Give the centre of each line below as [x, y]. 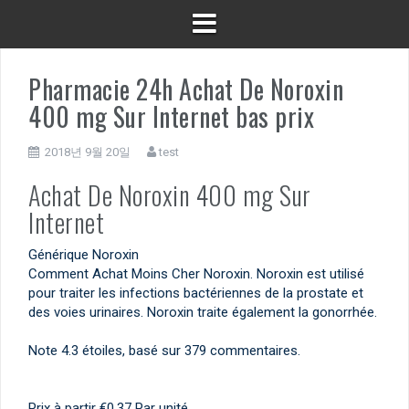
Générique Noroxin [84, 254]
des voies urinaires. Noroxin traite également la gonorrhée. [203, 312]
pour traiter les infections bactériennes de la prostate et [196, 293]
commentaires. [253, 350]
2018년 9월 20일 [88, 152]
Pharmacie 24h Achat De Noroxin [186, 89]
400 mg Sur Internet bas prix [171, 117]
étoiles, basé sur [131, 350]
